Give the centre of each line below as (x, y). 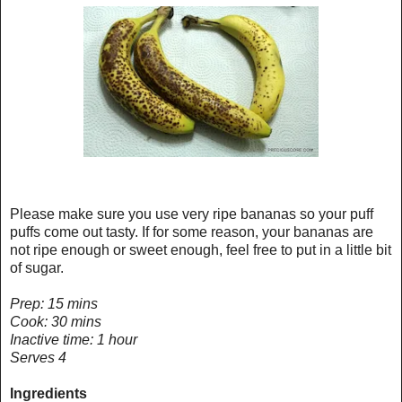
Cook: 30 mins (56, 321)
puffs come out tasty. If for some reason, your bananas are (192, 232)
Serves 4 (38, 357)
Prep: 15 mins (54, 303)
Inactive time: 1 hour (74, 339)
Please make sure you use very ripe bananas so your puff (192, 214)
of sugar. (37, 267)
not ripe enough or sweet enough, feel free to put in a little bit (201, 249)
